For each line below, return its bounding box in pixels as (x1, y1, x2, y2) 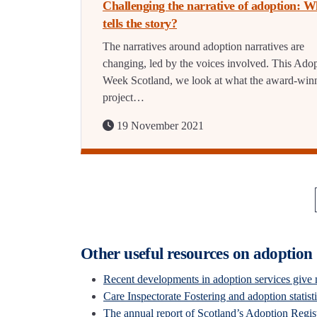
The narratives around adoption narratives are (103, 40, 304, 53)
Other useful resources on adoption (81, 245, 313, 263)
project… (103, 91, 144, 104)
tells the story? (103, 16, 177, 31)
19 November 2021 (114, 120, 204, 132)
